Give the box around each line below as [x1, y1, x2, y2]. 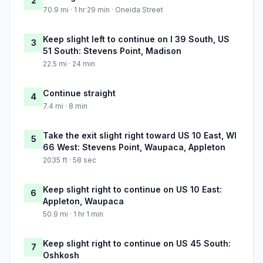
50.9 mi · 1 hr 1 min [43, 210, 103, 219]
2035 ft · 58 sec [43, 156, 96, 165]
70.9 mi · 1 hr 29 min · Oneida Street [43, 5, 163, 15]
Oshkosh [43, 250, 79, 261]
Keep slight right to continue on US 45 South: [43, 238, 231, 249]
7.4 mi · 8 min [43, 102, 87, 111]
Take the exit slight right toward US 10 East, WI [43, 130, 237, 141]
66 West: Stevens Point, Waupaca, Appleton [43, 142, 225, 153]
